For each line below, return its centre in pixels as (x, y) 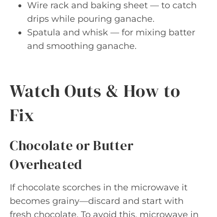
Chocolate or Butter (72, 145)
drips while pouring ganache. (91, 19)
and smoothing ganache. (82, 46)
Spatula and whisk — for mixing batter (111, 32)
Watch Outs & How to (95, 91)
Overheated (46, 164)
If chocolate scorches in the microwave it (99, 187)
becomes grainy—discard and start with (97, 201)
